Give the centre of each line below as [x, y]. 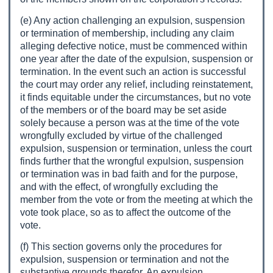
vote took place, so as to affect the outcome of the [126, 212]
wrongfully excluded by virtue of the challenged [121, 136]
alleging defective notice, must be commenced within [134, 46]
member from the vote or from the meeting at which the [136, 200]
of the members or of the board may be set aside [123, 110]
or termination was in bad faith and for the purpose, [129, 174]
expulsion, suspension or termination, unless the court [136, 148]
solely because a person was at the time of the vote [130, 123]
